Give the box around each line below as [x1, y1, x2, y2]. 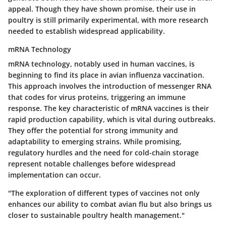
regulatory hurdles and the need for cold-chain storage [8, 148, 199, 158]
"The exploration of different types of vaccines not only [8, 188, 200, 198]
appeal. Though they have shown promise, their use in [8, 4, 196, 14]
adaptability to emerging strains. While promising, [8, 137, 182, 147]
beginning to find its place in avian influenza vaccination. [8, 70, 204, 80]
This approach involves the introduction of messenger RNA [8, 81, 211, 91]
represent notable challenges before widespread [8, 159, 176, 169]
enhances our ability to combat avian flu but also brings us [8, 199, 212, 209]
